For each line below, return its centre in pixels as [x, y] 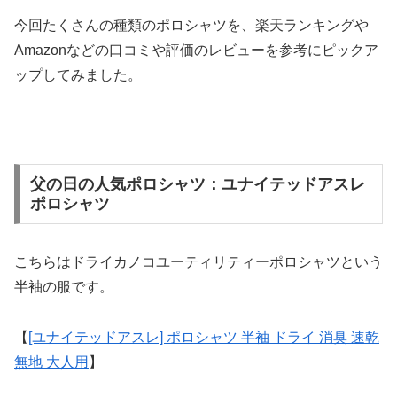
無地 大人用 [51, 362]
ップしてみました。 [78, 75]
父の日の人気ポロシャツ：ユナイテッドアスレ [197, 184]
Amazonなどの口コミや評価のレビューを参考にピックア [196, 51]
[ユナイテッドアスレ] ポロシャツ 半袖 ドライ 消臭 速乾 [204, 337]
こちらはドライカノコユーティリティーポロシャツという [198, 261]
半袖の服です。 [64, 286]
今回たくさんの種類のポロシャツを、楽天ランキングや [191, 26]
